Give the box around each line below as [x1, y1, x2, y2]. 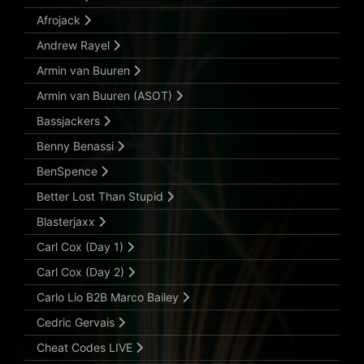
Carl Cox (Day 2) [37, 265, 128, 279]
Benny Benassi [37, 139, 117, 154]
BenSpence [37, 164, 101, 179]
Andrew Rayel [37, 38, 113, 53]
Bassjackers [37, 114, 103, 128]
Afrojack [37, 13, 84, 28]
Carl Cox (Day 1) [37, 240, 127, 254]
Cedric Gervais [37, 315, 118, 330]
